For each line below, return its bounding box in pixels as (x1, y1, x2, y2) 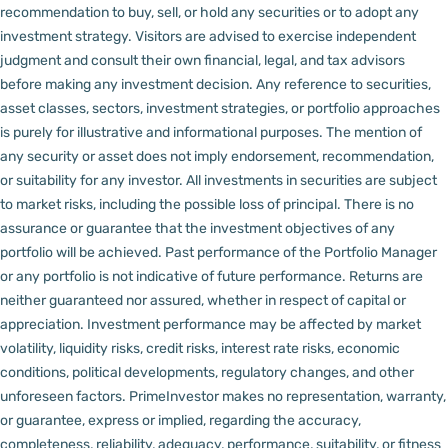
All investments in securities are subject (186, 172, 437, 190)
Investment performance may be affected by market (87, 316, 421, 334)
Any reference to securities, (256, 76, 431, 94)
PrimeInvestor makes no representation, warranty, (129, 388, 446, 406)
